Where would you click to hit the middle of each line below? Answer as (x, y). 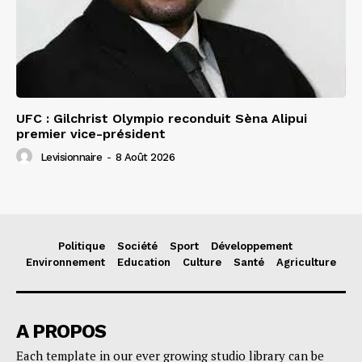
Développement (251, 246)
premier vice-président (91, 134)
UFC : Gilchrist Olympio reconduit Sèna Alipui (162, 119)
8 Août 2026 (145, 158)
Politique (81, 246)
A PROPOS (61, 332)
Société (137, 246)
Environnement (65, 263)
